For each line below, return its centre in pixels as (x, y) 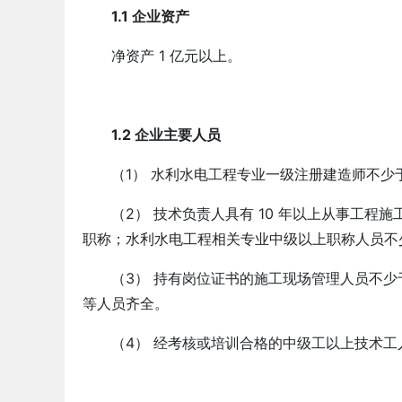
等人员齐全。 (126, 303)
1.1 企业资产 (150, 16)
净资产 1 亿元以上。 (176, 56)
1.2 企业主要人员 (166, 135)
